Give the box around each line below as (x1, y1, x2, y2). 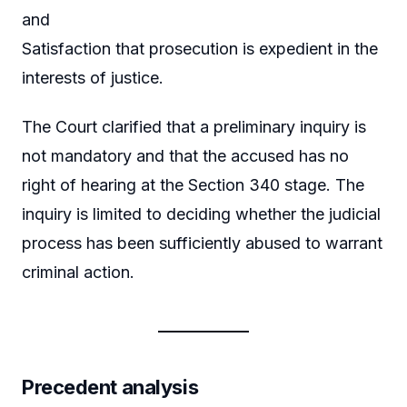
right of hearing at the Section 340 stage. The (22, 174, 364, 194)
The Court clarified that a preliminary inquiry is (22, 116, 366, 136)
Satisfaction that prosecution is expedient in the (22, 39, 378, 59)
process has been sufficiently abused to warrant (22, 233, 382, 253)
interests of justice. (22, 68, 164, 88)
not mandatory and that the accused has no (22, 145, 349, 165)
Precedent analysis (22, 374, 199, 399)
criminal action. (22, 262, 134, 282)
